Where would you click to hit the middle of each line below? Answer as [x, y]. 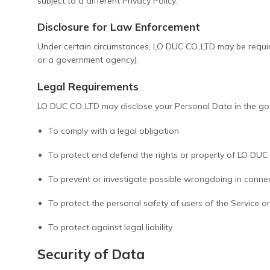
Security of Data [91, 254]
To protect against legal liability [111, 228]
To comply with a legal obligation [114, 130]
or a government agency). [88, 60]
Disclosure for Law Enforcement [119, 26]
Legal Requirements [88, 86]
